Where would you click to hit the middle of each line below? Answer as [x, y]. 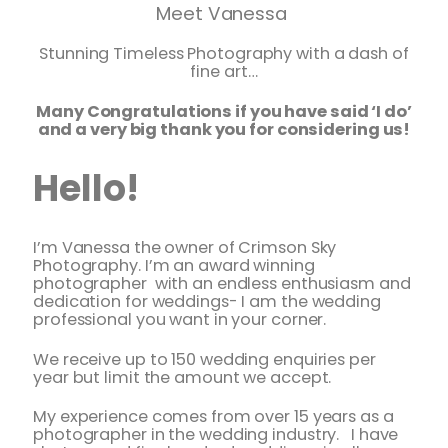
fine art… [224, 72]
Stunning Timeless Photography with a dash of [224, 54]
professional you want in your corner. [180, 319]
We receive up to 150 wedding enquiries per [204, 359]
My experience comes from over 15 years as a [213, 417]
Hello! [86, 188]
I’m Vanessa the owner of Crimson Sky [185, 247]
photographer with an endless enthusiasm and [222, 283]
